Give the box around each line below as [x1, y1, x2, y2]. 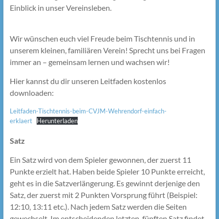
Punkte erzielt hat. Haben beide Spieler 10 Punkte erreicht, [9, 167, 205, 176]
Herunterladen [37, 117, 78, 125]
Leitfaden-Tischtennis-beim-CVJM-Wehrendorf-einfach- [9, 107, 167, 115]
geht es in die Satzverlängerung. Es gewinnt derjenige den [9, 178, 200, 188]
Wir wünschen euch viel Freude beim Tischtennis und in [9, 34, 195, 43]
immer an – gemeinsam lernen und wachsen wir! [9, 57, 170, 66]
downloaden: [9, 88, 54, 97]
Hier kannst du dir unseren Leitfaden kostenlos [9, 76, 166, 86]
